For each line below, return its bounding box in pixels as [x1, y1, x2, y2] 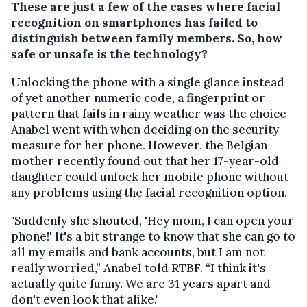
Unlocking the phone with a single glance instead [11, 74, 284, 90]
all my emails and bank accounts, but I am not [11, 244, 265, 260]
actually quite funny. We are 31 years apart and [11, 275, 271, 291]
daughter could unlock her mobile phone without [11, 169, 288, 184]
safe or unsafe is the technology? [11, 46, 208, 62]
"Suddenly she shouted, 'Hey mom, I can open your [11, 212, 294, 228]
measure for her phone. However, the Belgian [11, 137, 267, 153]
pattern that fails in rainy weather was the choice [11, 106, 286, 121]
